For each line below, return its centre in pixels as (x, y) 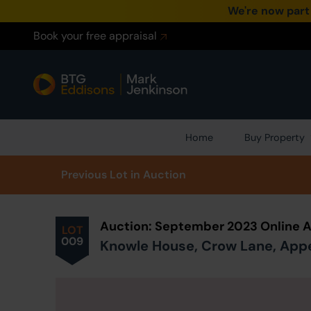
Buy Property (275, 137)
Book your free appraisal (95, 36)
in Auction (158, 175)
